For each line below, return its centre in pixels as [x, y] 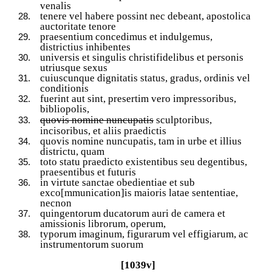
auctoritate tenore [78, 27]
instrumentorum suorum [92, 245]
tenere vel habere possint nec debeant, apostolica [145, 16]
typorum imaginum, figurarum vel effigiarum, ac [144, 234]
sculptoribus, [183, 120]
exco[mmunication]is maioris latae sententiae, [139, 193]
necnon [56, 203]
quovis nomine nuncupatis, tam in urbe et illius [141, 141]
